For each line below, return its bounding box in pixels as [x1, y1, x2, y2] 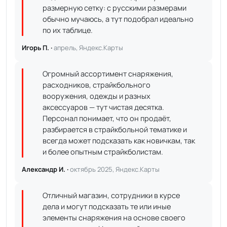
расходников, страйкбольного [43, 80, 150, 90]
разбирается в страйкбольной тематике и [43, 125, 187, 134]
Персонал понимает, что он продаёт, [43, 113, 171, 123]
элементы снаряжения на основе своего [43, 213, 185, 222]
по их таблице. [43, 25, 93, 35]
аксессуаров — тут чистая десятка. [43, 102, 164, 112]
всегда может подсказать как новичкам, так [43, 136, 195, 145]
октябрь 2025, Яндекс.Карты [70, 165, 160, 174]
